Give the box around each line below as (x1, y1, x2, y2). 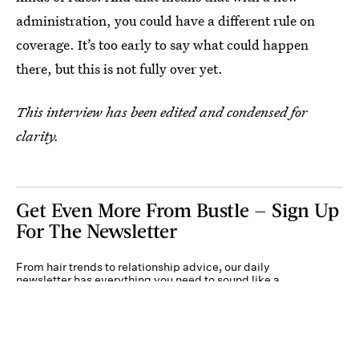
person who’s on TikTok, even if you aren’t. (16, 285, 237, 300)
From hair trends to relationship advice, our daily (16, 260, 270, 274)
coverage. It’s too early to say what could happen (16, 35, 309, 54)
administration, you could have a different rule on (16, 11, 315, 30)
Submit (280, 337, 314, 352)
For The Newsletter (16, 219, 177, 242)
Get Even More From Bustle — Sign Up (16, 198, 339, 221)
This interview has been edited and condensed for (16, 103, 308, 121)
